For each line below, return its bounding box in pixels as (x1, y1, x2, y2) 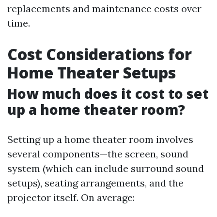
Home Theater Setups (7, 62, 176, 83)
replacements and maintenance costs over (7, 2, 201, 15)
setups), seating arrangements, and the (7, 177, 184, 189)
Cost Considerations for (7, 44, 192, 64)
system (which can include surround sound (7, 162, 204, 174)
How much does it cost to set (7, 84, 209, 103)
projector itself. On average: (7, 191, 135, 203)
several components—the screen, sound (7, 148, 188, 160)
